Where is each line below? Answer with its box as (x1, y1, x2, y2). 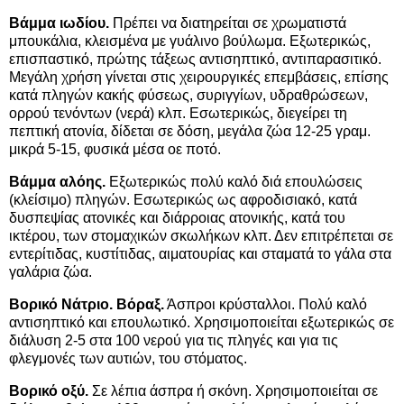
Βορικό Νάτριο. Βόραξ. (9, 296, 164, 312)
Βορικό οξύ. (9, 382, 88, 399)
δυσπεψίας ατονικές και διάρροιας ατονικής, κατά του (9, 209, 345, 225)
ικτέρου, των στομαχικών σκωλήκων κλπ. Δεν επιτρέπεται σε (9, 227, 393, 243)
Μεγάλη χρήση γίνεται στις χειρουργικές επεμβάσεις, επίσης (9, 69, 389, 86)
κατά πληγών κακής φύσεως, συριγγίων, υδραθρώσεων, (9, 87, 368, 104)
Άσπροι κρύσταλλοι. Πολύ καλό (164, 296, 367, 312)
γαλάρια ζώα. (9, 263, 92, 280)
